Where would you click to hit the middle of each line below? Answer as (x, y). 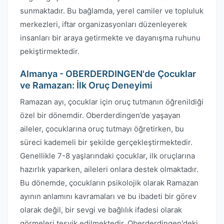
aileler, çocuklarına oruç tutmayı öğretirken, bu (102, 129)
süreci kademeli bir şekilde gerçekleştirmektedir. (106, 142)
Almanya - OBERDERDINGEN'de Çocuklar (108, 74)
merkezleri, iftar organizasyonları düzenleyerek (103, 24)
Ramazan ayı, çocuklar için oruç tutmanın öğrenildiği (112, 102)
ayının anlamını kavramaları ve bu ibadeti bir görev (108, 196)
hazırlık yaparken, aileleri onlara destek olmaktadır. (109, 169)
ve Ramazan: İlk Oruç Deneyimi (86, 85)
